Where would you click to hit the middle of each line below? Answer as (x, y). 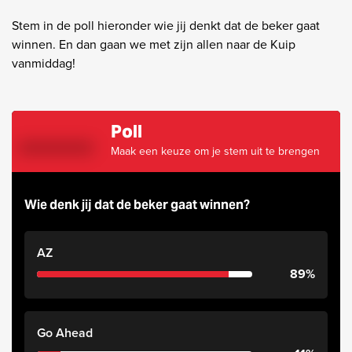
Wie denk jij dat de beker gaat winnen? (137, 205)
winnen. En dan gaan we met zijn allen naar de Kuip (154, 45)
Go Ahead (65, 333)
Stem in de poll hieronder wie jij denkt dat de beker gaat (166, 26)
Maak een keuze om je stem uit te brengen (215, 152)
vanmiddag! (44, 64)
